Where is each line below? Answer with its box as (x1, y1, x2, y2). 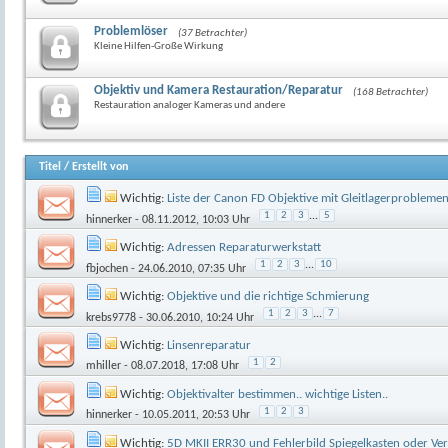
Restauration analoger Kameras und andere (94, 100, 285, 112)
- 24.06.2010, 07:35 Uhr (128, 263, 246, 276)
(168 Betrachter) (353, 87, 428, 99)
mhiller (86, 360, 121, 373)
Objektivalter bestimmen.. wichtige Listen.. (167, 388, 388, 402)
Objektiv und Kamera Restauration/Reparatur (94, 84, 343, 98)
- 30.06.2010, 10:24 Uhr (136, 312, 254, 325)
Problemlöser (94, 25, 168, 39)
